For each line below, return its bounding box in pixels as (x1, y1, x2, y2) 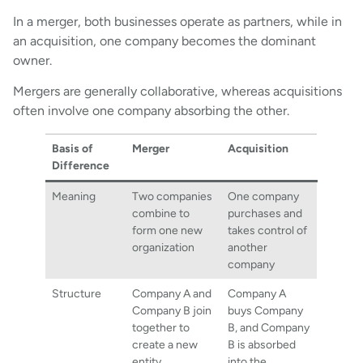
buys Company (228, 302, 304, 318)
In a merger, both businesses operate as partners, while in (13, 13, 342, 29)
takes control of (228, 222, 308, 237)
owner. (13, 52, 55, 68)
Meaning (52, 188, 96, 203)
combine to (132, 205, 190, 220)
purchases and (228, 205, 303, 220)
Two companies (132, 188, 213, 203)
